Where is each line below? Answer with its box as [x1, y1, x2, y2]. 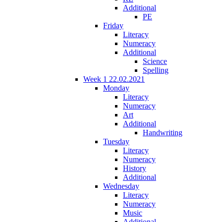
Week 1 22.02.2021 [83, 74, 145, 83]
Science [143, 56, 167, 65]
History [123, 164, 146, 172]
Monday [103, 83, 129, 92]
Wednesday [103, 181, 139, 190]
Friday [103, 21, 123, 30]
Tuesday [103, 137, 129, 146]
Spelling [143, 65, 168, 74]
